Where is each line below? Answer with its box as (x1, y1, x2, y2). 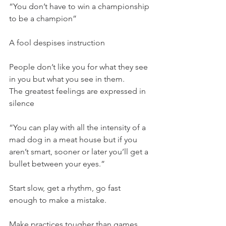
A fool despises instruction (9, 38, 105, 47)
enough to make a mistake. (9, 195, 106, 205)
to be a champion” (9, 14, 77, 23)
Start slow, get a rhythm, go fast (9, 183, 123, 193)
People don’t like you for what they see (9, 62, 150, 72)
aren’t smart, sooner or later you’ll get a (9, 147, 150, 156)
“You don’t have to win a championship (9, 2, 151, 11)
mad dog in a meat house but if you (9, 135, 139, 144)
